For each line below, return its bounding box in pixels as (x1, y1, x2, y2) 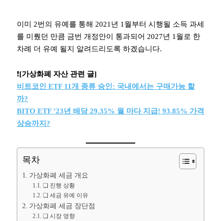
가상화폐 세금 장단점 (29, 202, 95, 210)
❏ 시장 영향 (42, 212, 75, 220)
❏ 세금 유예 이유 (42, 191, 88, 199)
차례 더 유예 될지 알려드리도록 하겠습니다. (17, 45, 162, 53)
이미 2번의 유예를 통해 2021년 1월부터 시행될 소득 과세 (17, 20, 204, 28)
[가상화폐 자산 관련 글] (19, 70, 97, 78)
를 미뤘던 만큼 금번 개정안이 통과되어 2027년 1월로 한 (17, 33, 200, 40)
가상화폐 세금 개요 (29, 171, 88, 179)
